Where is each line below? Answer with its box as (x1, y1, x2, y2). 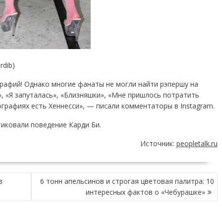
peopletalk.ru (176, 139, 218, 148)
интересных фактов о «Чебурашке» (86, 187, 205, 197)
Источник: (140, 139, 176, 148)
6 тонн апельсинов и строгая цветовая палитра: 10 (40, 176, 214, 186)
